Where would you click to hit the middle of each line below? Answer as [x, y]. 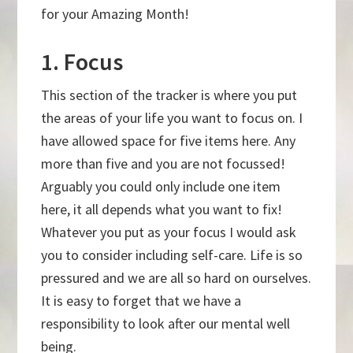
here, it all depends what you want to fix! [162, 210]
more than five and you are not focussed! [163, 164]
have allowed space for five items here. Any [169, 141]
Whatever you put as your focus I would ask [169, 232]
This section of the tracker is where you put [169, 95]
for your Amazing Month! [115, 14]
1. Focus [82, 62]
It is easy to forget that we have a [141, 301]
